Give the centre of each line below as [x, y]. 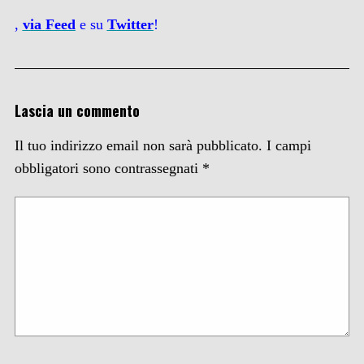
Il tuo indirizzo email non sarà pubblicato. [138, 146]
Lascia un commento [77, 111]
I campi [288, 146]
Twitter [130, 25]
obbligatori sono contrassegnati [108, 169]
